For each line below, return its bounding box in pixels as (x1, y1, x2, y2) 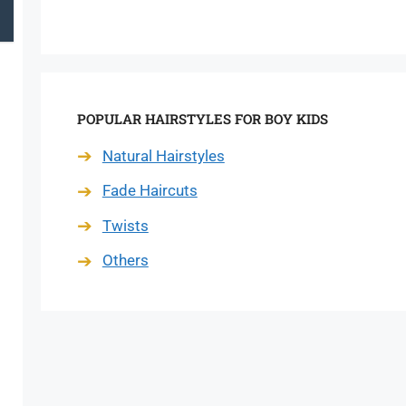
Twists (101, 216, 149, 235)
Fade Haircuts (101, 181, 198, 199)
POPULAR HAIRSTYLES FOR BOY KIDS (76, 110, 328, 128)
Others (101, 251, 149, 269)
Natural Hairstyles (101, 146, 225, 165)
